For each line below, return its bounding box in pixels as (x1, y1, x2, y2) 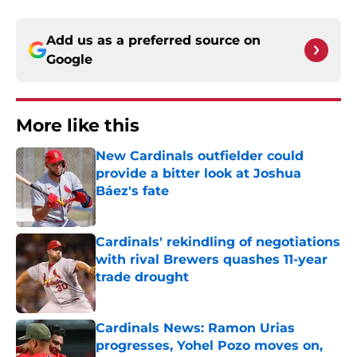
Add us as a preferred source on (46, 33, 261, 49)
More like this (16, 115, 139, 137)
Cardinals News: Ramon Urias (96, 320, 295, 336)
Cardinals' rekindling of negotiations (96, 234, 340, 250)
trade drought (96, 269, 189, 285)
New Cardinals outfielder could (96, 148, 304, 164)
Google (46, 52, 92, 68)
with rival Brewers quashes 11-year (96, 252, 328, 268)
